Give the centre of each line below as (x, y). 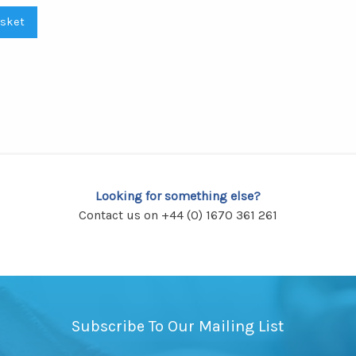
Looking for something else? (178, 196)
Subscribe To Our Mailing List (178, 327)
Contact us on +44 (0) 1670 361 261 (178, 215)
